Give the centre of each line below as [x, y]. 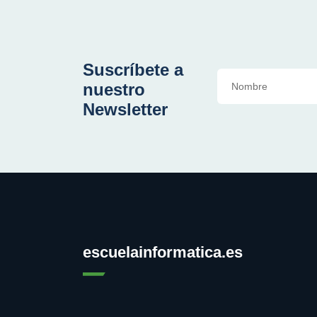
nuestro [114, 89]
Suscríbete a [133, 69]
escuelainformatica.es [163, 252]
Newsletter [125, 109]
